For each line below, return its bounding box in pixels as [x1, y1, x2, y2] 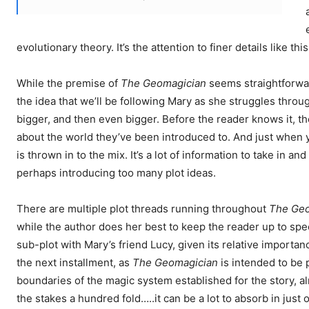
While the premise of [17, 77, 121, 90]
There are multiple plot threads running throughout [17, 202, 269, 216]
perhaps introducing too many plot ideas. [17, 166, 216, 180]
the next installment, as [17, 256, 132, 270]
